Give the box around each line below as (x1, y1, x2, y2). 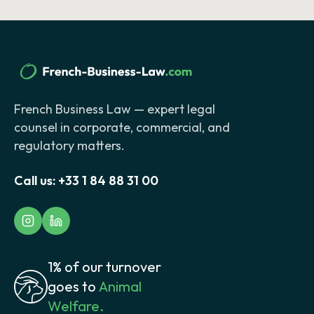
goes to (48, 278, 96, 296)
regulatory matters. (14, 137, 125, 154)
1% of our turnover (48, 258, 161, 276)
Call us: (14, 172, 55, 189)
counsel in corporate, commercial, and (14, 119, 230, 136)
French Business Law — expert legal (14, 101, 215, 118)
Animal (99, 278, 142, 296)
